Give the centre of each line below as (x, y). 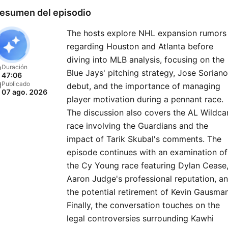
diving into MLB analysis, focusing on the (146, 60)
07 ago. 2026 (24, 92)
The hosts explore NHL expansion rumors (147, 33)
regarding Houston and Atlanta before (140, 46)
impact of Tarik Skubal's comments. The (144, 139)
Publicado (16, 84)
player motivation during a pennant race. (145, 99)
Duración (15, 67)
